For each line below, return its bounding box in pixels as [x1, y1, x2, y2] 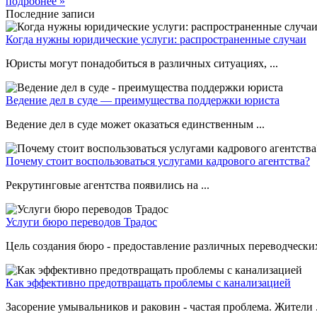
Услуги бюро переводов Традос [6, 216, 157, 229]
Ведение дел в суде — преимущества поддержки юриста [6, 94, 279, 107]
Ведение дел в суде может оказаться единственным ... [6, 118, 265, 131]
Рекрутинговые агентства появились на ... [6, 179, 209, 192]
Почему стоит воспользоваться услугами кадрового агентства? [6, 155, 310, 168]
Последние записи [6, 8, 95, 21]
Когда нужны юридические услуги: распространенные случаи [6, 33, 306, 46]
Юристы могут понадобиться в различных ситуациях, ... [6, 57, 278, 70]
